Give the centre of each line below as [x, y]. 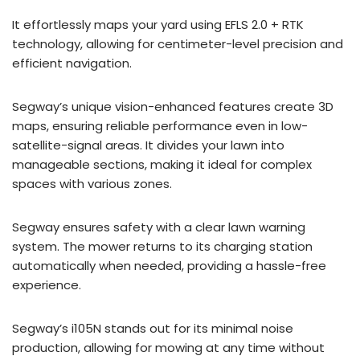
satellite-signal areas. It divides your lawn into [148, 145]
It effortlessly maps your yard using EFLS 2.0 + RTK [158, 25]
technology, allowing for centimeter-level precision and [178, 44]
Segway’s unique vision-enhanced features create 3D [173, 106]
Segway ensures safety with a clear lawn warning [159, 227]
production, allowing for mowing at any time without [168, 348]
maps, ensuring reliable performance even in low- [160, 126]
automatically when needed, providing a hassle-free [169, 266]
